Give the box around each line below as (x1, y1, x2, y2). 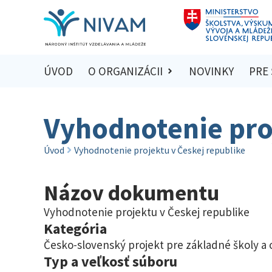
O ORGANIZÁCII (87, 64, 163, 79)
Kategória (44, 219, 107, 238)
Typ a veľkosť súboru (44, 251, 177, 271)
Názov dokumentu (44, 178, 219, 206)
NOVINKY (189, 64, 234, 79)
